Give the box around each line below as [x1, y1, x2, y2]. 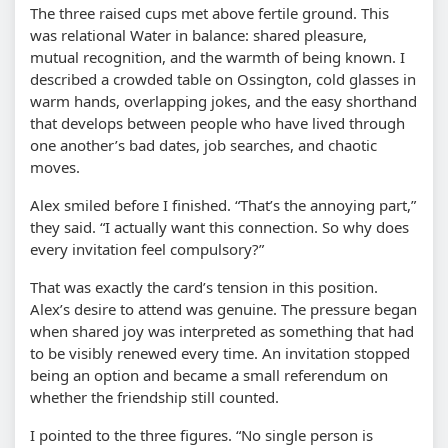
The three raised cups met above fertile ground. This [30, 2, 389, 23]
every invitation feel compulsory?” [30, 238, 264, 259]
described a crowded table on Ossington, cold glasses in [30, 68, 416, 89]
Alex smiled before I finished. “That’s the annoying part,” [30, 194, 416, 215]
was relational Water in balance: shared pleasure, [30, 24, 367, 45]
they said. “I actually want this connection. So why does [30, 216, 409, 237]
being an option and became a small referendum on [30, 364, 388, 385]
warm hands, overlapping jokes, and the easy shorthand [30, 90, 417, 111]
